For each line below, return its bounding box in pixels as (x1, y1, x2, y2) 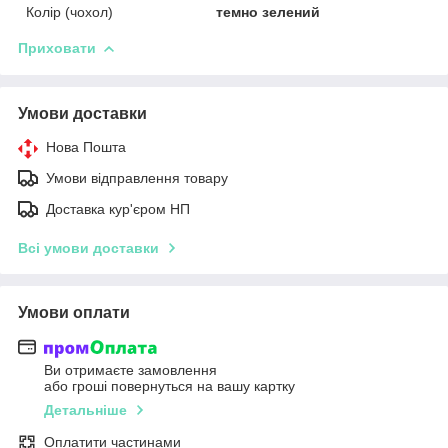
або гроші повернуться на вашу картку (44, 378, 295, 395)
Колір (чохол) (26, 3, 113, 20)
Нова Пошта (46, 138, 126, 155)
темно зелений (216, 3, 321, 20)
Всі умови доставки (18, 239, 159, 256)
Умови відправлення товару (46, 169, 228, 186)
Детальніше (44, 402, 127, 419)
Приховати (18, 39, 96, 56)
